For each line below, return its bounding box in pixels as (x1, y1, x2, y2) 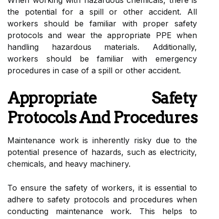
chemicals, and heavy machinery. (7, 158, 131, 169)
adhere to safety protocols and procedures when (7, 194, 197, 204)
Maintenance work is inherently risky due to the (7, 135, 197, 145)
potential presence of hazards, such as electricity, (7, 147, 197, 157)
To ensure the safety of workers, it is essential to (7, 182, 197, 193)
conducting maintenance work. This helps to (7, 206, 197, 216)
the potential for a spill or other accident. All (7, 6, 197, 17)
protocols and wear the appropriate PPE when (7, 30, 197, 40)
